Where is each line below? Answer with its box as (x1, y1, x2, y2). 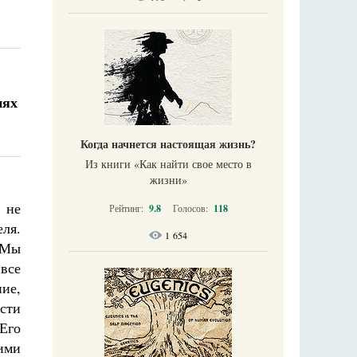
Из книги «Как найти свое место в (84, 155, 252, 171)
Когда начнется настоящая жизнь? (80, 135, 256, 152)
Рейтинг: (108, 201, 146, 214)
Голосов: (172, 201, 210, 214)
